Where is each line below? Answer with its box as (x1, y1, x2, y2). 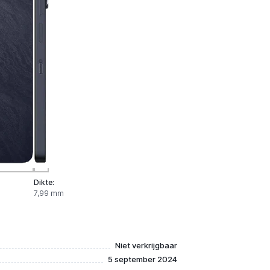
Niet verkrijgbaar (115, 240, 177, 250)
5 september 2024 (107, 254, 177, 264)
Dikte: (33, 178, 54, 187)
